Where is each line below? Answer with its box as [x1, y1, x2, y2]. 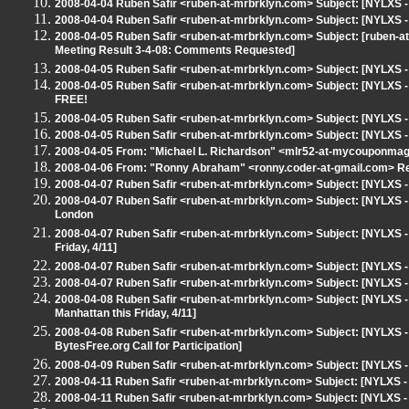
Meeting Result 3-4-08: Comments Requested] [55, 44, 295, 59]
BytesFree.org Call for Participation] [55, 340, 242, 355]
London [55, 208, 93, 224]
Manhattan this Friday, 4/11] [55, 307, 196, 322]
